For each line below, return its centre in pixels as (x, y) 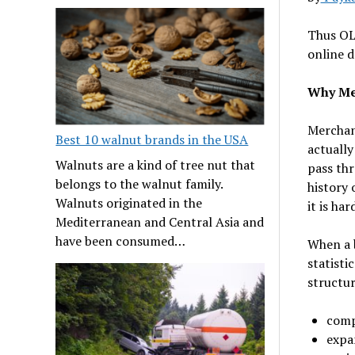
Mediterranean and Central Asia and (160, 222)
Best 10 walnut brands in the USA (152, 140)
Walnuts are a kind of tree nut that (156, 165)
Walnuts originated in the (129, 203)
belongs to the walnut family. (139, 184)
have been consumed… (121, 241)
